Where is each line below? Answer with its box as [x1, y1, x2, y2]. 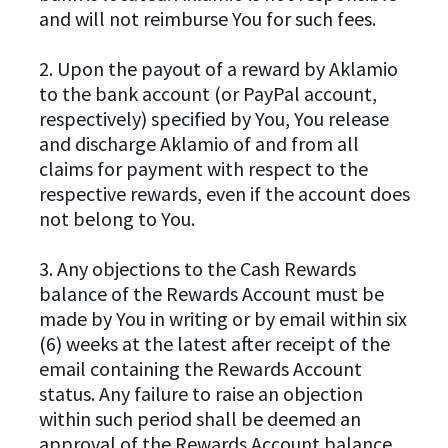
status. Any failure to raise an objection [38, 381, 363, 407]
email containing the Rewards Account [38, 356, 362, 382]
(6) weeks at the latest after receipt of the [38, 331, 390, 357]
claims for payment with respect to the [38, 156, 368, 182]
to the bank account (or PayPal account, [38, 81, 377, 107]
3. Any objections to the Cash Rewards [38, 256, 356, 282]
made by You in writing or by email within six [38, 306, 407, 332]
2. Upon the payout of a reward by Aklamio [38, 56, 398, 82]
